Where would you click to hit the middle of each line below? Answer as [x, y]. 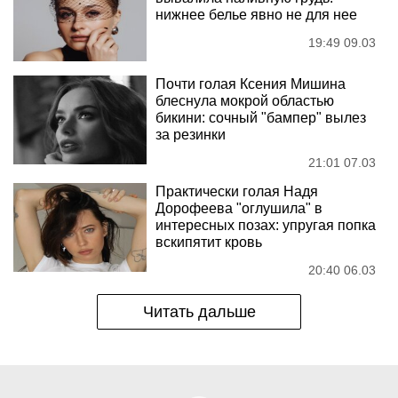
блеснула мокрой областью [245, 101]
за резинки [191, 135]
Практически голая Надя [237, 191]
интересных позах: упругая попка [266, 225]
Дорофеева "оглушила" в [239, 208]
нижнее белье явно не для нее [256, 15]
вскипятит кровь [209, 242]
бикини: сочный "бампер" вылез [261, 118]
